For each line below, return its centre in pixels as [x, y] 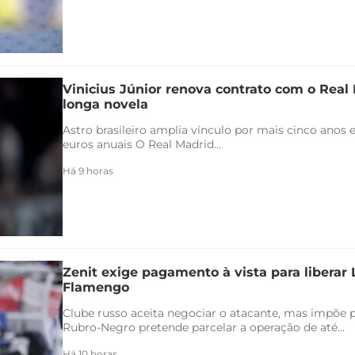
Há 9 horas [88, 171]
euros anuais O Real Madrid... [142, 145]
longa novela [105, 105]
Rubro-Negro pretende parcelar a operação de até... [204, 328]
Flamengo [96, 288]
